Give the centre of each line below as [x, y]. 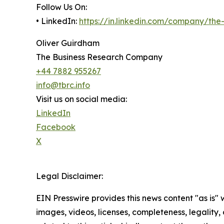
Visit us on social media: [81, 99]
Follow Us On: [61, 7]
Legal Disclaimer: [69, 176]
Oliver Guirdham [68, 43]
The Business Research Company [99, 57]
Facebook [56, 127]
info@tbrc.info [63, 85]
